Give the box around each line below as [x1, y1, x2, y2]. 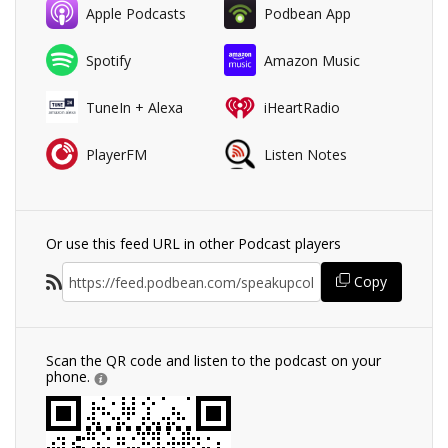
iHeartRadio [264, 97, 340, 117]
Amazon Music [264, 50, 360, 70]
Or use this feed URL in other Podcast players [46, 234, 341, 254]
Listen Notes [264, 144, 347, 164]
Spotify [86, 50, 131, 70]
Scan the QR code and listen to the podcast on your [46, 351, 381, 371]
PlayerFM [86, 144, 147, 164]
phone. [46, 367, 94, 387]
